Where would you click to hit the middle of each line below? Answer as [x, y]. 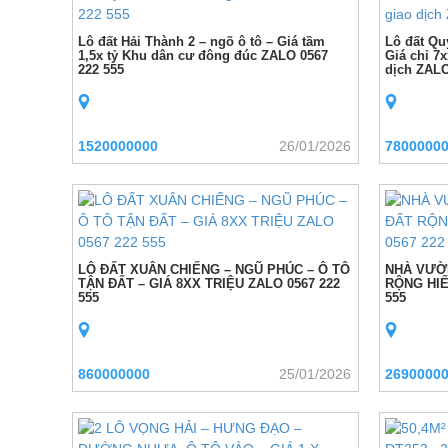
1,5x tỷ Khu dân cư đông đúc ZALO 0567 [203, 55]
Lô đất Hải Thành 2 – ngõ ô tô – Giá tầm [201, 41]
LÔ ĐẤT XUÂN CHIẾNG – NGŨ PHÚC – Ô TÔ [214, 269]
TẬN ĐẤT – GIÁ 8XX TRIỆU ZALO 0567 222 [209, 283]
